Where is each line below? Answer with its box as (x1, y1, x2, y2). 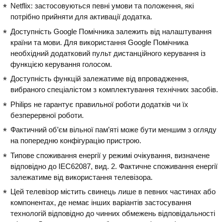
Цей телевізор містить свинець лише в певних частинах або (10, 187, 216, 196)
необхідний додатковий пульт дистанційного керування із (10, 49, 206, 57)
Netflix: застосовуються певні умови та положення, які (10, 1, 194, 10)
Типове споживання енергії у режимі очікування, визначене (10, 151, 210, 160)
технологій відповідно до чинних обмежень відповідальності (10, 209, 215, 218)
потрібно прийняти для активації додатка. (10, 12, 152, 21)
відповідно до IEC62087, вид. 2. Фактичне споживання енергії (10, 162, 218, 170)
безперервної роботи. (10, 111, 84, 119)
